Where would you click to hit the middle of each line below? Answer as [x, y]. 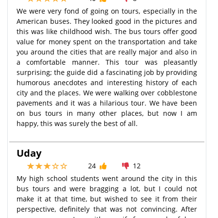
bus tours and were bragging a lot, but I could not [107, 188]
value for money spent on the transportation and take [107, 41]
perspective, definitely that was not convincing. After [107, 209]
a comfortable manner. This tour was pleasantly [107, 62]
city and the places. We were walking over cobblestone [107, 92]
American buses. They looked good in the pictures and [107, 21]
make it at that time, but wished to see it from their [107, 199]
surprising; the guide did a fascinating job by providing [107, 72]
